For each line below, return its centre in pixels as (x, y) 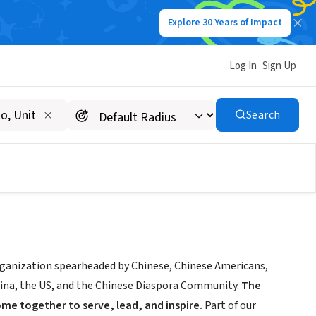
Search (263, 115)
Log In (243, 66)
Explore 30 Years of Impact (225, 23)
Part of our (230, 306)
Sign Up (279, 66)
